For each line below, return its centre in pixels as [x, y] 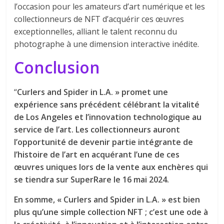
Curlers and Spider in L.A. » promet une [93, 92]
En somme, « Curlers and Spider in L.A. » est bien [107, 199]
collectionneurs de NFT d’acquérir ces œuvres [99, 19]
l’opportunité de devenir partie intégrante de [104, 142]
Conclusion [57, 67]
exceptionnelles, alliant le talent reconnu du [96, 31]
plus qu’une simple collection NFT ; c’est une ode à [111, 212]
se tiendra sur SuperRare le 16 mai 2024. [92, 179]
